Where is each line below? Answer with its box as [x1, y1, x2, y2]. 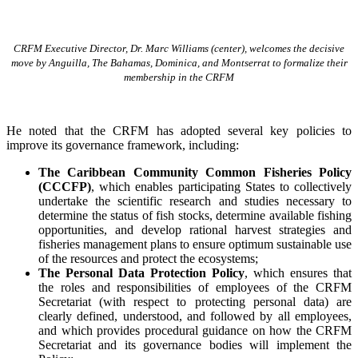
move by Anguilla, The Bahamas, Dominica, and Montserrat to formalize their [10, 56, 348, 69]
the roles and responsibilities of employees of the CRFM [38, 280, 352, 294]
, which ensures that [245, 265, 352, 280]
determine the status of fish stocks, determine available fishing [38, 208, 352, 222]
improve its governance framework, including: [6, 137, 239, 152]
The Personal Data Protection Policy [38, 265, 245, 280]
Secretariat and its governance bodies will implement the [38, 337, 352, 352]
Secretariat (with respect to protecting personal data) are [38, 294, 352, 308]
